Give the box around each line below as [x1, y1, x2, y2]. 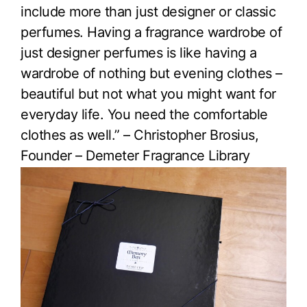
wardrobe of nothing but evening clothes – [21, 64, 282, 82]
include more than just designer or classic [21, 3, 275, 20]
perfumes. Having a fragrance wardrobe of [21, 23, 282, 40]
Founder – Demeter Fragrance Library [21, 147, 250, 164]
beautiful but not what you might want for [21, 85, 276, 102]
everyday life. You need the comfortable [21, 106, 268, 123]
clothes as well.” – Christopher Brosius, [21, 126, 258, 143]
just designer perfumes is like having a [21, 44, 257, 61]
